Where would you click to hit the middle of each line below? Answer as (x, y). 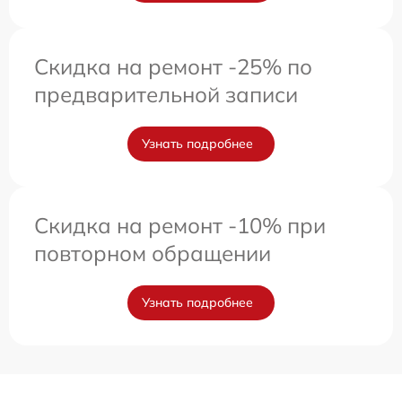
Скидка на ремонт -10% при (180, 226)
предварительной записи (166, 95)
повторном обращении (153, 253)
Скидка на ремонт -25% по (173, 67)
